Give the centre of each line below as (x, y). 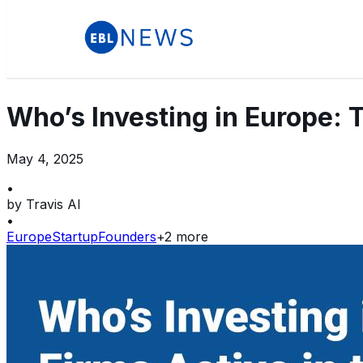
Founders (127, 236)
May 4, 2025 (45, 158)
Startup (75, 236)
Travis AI (53, 204)
